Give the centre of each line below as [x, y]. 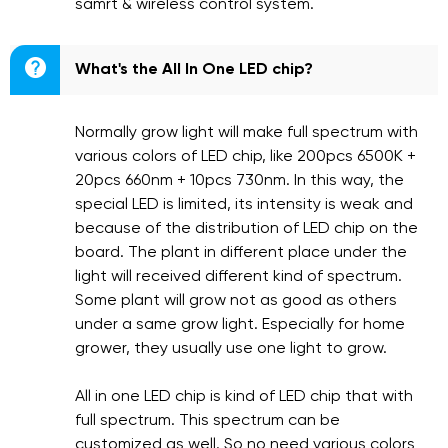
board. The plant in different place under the [241, 253]
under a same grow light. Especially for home [240, 325]
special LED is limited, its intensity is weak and [244, 205]
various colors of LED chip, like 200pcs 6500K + [245, 157]
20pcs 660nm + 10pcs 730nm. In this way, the [239, 181]
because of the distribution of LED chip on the [246, 229]
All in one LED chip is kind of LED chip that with [244, 397]
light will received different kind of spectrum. [238, 277]
